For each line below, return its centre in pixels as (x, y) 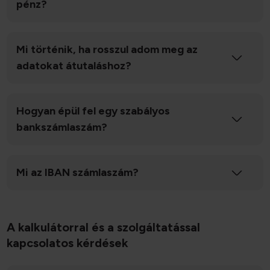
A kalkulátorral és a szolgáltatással (104, 228)
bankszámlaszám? (62, 127)
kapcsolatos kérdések (68, 243)
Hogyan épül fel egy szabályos (93, 111)
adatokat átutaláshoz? (74, 66)
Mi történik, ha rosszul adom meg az (107, 50)
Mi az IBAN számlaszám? (78, 173)
